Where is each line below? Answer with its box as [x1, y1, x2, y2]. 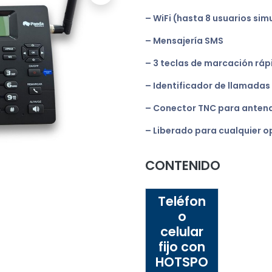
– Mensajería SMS [145, 35, 223, 47]
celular [160, 223, 204, 240]
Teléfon [158, 192, 206, 210]
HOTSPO [155, 253, 209, 271]
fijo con [158, 238, 206, 256]
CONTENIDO [145, 157, 220, 174]
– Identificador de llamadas [145, 80, 270, 92]
